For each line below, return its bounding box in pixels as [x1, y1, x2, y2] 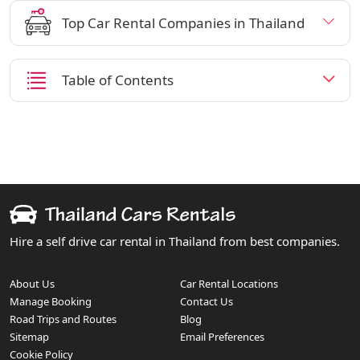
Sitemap [10, 329, 49, 344]
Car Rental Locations [180, 276, 278, 291]
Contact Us [180, 294, 233, 309]
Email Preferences [180, 329, 264, 344]
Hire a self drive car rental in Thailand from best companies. [10, 233, 340, 249]
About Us [10, 276, 55, 291]
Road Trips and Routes [10, 312, 117, 326]
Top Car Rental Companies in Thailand [62, 13, 305, 32]
